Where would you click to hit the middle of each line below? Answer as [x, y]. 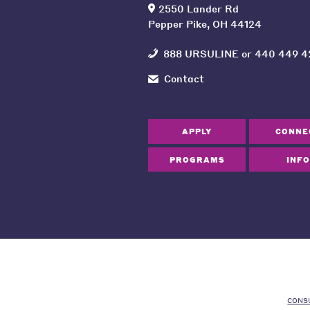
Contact [184, 78]
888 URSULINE [201, 53]
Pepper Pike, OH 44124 [205, 24]
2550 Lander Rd [198, 9]
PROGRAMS [197, 159]
